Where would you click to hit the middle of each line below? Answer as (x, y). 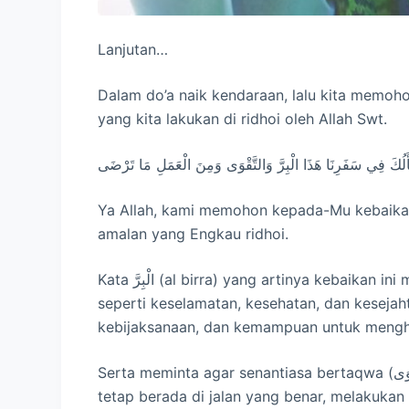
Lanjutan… (133, 50)
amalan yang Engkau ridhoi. (194, 234)
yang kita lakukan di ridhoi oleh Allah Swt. (243, 119)
